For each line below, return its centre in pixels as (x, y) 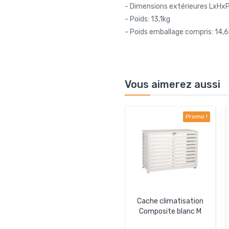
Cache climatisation (170, 201)
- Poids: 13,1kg (147, 19)
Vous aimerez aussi (173, 84)
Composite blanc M (170, 211)
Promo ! (197, 116)
